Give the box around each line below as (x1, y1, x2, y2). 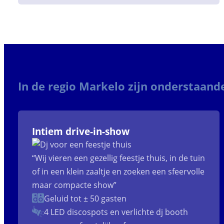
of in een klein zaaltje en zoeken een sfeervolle (31, 166, 204, 177)
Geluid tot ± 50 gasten (43, 193, 126, 204)
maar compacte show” (31, 179, 116, 191)
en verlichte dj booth (107, 206, 188, 218)
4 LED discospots (43, 206, 108, 218)
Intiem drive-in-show (31, 125, 129, 138)
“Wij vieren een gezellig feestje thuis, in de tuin (31, 152, 205, 164)
